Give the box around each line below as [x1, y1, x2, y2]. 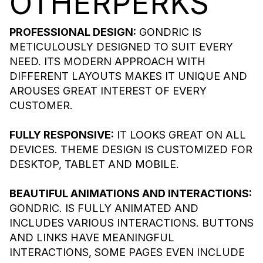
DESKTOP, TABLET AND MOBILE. [9, 158, 179, 171]
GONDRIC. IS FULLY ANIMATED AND [9, 202, 198, 215]
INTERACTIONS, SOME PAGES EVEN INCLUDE [9, 246, 245, 259]
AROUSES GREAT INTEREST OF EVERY [9, 85, 207, 97]
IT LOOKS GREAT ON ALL [114, 129, 246, 141]
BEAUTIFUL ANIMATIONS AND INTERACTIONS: [9, 187, 252, 200]
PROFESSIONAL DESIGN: [9, 26, 136, 39]
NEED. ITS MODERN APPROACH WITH [9, 55, 205, 68]
